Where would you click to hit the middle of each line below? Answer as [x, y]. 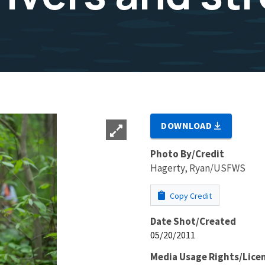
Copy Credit [190, 195]
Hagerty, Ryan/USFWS [198, 168]
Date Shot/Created [193, 221]
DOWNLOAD [188, 125]
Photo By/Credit [187, 153]
